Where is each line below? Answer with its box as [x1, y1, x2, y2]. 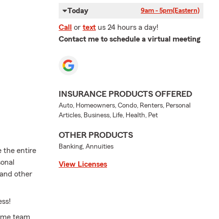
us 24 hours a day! [98, 23, 158, 32]
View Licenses [59, 160, 107, 169]
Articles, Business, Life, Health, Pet [59, 112, 158, 119]
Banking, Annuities [59, 143, 113, 151]
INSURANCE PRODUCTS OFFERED [59, 89, 192, 99]
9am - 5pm [141, 7, 173, 15]
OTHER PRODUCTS [59, 131, 133, 140]
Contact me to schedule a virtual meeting [59, 35, 200, 44]
